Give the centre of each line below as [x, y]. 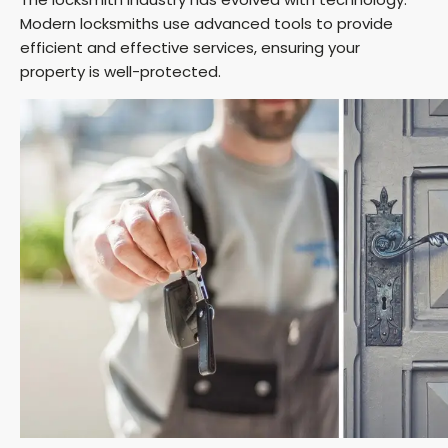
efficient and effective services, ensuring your [190, 47]
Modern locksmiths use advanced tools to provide [206, 23]
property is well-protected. [120, 71]
